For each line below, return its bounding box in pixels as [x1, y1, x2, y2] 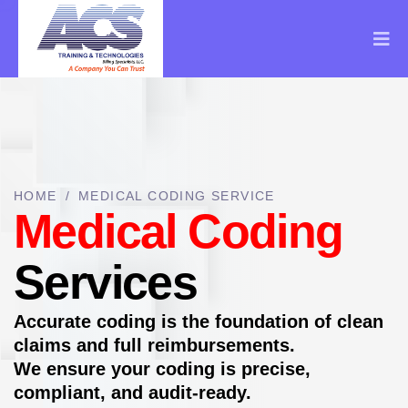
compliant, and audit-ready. [14, 382, 251, 403]
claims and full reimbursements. [14, 335, 295, 355]
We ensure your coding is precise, [14, 359, 311, 379]
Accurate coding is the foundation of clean [14, 311, 383, 331]
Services [14, 256, 198, 309]
